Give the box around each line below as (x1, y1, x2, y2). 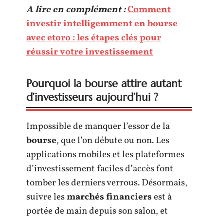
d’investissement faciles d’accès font (26, 162, 173, 175)
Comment (127, 3, 171, 16)
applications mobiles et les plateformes (26, 148, 184, 161)
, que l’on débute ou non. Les (56, 134, 169, 147)
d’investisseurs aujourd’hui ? (26, 90, 158, 104)
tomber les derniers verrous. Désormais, (26, 176, 187, 189)
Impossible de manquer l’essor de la (26, 120, 170, 133)
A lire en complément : (26, 3, 126, 16)
